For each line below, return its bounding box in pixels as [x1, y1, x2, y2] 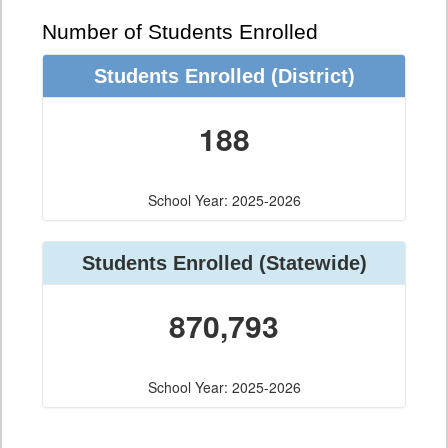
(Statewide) [252, 252, 367, 275]
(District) [264, 65, 355, 88]
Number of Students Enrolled [42, 20, 318, 45]
